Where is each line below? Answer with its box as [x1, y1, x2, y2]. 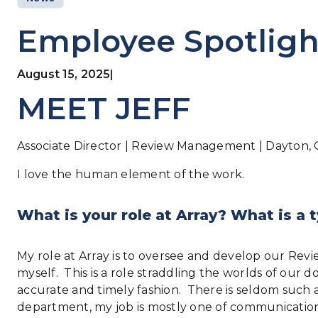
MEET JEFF [17, 89, 190, 127]
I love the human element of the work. [17, 168, 245, 181]
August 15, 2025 [17, 67, 111, 81]
